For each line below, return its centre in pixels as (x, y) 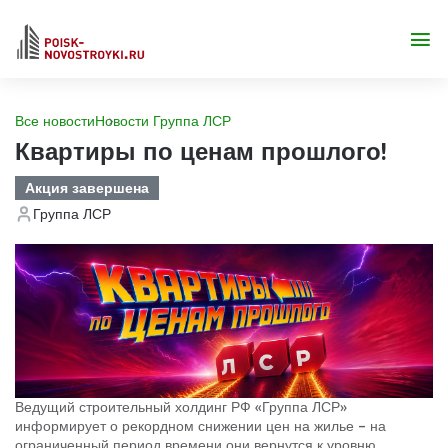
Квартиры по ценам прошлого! (201, 151)
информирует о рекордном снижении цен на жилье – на (200, 426)
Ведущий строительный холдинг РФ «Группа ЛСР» (181, 407)
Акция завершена (87, 187)
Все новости (55, 121)
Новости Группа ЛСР (163, 121)
